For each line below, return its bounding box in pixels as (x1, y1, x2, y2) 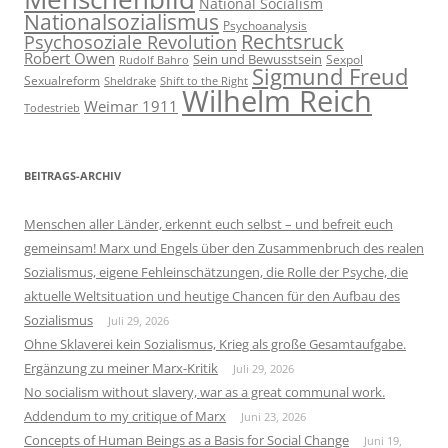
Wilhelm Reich (182, 80, 372, 121)
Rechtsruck (241, 27, 344, 55)
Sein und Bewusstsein (193, 49, 322, 68)
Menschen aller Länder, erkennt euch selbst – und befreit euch (24, 214, 393, 233)
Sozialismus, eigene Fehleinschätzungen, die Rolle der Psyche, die (24, 262, 408, 281)
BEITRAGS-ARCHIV (24, 167, 121, 183)
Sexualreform (24, 71, 100, 89)
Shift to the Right (160, 73, 248, 88)
